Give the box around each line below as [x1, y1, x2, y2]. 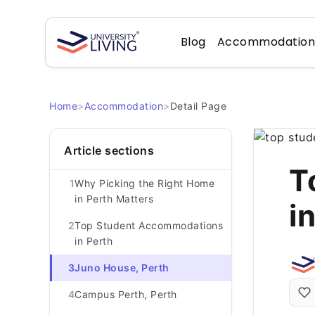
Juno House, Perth [75, 262, 169, 274]
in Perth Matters [75, 193, 153, 205]
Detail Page [169, 100, 226, 112]
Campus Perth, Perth [75, 288, 177, 300]
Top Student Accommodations [75, 219, 223, 231]
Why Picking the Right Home [75, 177, 214, 189]
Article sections [64, 143, 154, 157]
